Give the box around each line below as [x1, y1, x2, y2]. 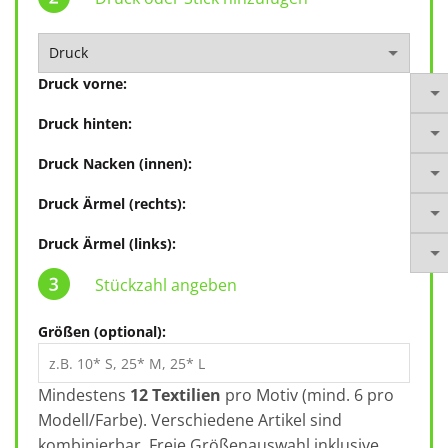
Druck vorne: [38, 74, 127, 93]
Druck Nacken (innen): [38, 154, 192, 173]
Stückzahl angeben [95, 274, 237, 296]
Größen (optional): [38, 322, 166, 341]
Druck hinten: [38, 114, 132, 133]
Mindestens [38, 384, 130, 406]
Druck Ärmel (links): [38, 234, 176, 253]
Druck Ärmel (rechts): [38, 194, 186, 213]
